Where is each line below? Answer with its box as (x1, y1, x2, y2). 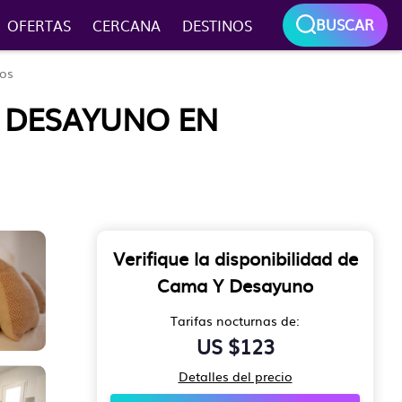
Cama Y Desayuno (157, 271, 313, 298)
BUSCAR (316, 13, 374, 35)
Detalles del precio (178, 367, 293, 385)
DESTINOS (181, 14, 252, 36)
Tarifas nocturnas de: (170, 311, 300, 329)
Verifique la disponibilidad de (112, 244, 358, 271)
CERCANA (92, 14, 161, 36)
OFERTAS (6, 14, 71, 36)
